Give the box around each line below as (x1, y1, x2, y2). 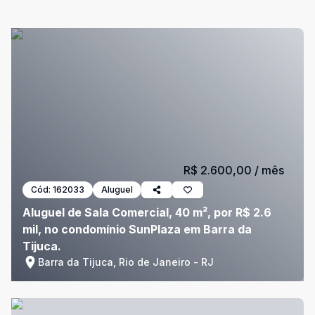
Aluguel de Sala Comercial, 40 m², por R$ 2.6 (22, 205, 271, 219)
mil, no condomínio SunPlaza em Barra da (22, 222, 252, 236)
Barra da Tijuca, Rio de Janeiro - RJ (38, 256, 214, 268)
